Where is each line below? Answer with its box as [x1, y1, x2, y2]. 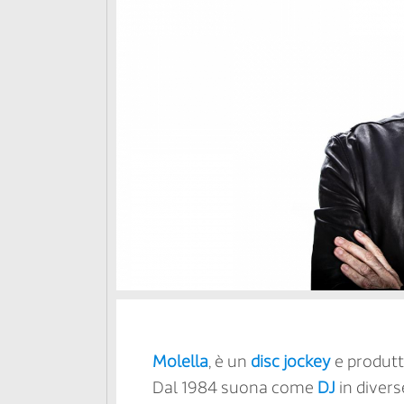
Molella [151, 351, 208, 372]
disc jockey [250, 351, 331, 372]
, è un [207, 351, 251, 372]
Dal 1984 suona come [151, 377, 317, 398]
